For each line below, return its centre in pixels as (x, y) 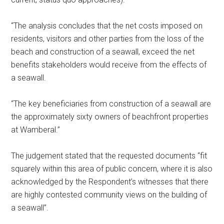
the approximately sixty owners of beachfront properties (110, 117)
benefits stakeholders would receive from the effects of (109, 65)
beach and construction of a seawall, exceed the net (103, 52)
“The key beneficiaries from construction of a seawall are (111, 104)
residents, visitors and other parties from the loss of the (108, 39)
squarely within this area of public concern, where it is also (112, 169)
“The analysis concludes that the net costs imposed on (107, 26)
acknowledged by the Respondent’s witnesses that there (110, 182)
